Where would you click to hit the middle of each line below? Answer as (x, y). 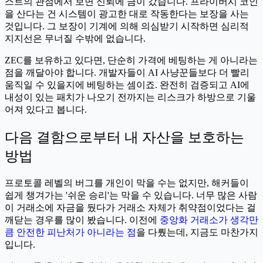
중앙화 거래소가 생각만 (209, 220)
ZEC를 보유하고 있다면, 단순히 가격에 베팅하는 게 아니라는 (131, 60)
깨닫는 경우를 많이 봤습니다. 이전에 (82, 220)
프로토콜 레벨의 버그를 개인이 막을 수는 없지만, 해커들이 (127, 183)
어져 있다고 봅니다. (46, 110)
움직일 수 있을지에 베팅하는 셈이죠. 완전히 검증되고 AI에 (127, 85)
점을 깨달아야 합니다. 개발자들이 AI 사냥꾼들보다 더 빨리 (127, 73)
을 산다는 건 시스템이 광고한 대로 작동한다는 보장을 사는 (127, 14)
